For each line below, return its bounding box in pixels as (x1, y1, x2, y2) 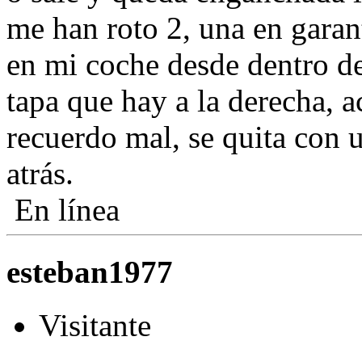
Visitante (39, 307, 151, 343)
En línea (6, 192, 120, 228)
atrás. (6, 156, 74, 192)
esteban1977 (6, 254, 173, 289)
